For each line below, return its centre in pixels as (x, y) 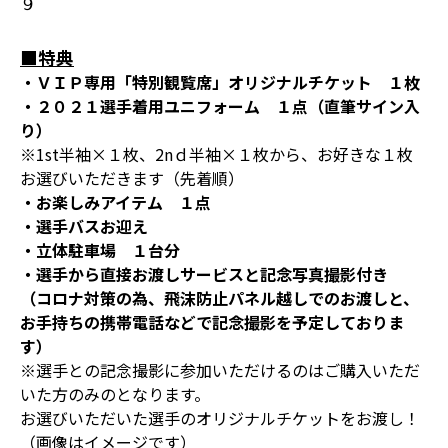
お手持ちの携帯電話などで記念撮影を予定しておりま (212, 322)
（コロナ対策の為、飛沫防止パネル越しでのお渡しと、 (219, 298)
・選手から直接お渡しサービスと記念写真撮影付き (204, 274)
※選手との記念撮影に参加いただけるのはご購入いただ (220, 370)
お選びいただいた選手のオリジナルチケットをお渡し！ (220, 418)
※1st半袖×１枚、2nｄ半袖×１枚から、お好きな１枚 (216, 154)
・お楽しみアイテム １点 (115, 202)
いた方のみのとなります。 (115, 394)
